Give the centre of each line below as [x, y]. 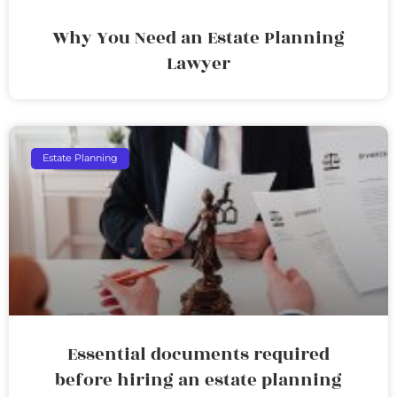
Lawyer [198, 63]
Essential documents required [198, 354]
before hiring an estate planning [198, 380]
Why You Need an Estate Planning [198, 38]
